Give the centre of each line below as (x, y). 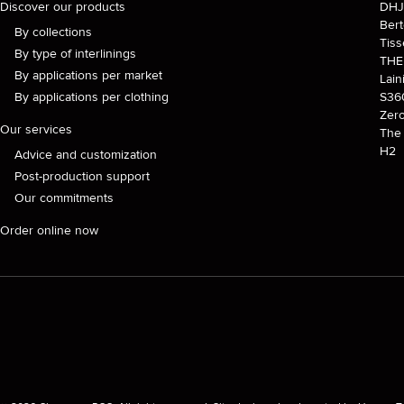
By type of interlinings (75, 54)
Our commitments (64, 198)
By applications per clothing (92, 97)
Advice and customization (86, 155)
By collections (53, 32)
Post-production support (82, 176)
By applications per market (88, 75)
